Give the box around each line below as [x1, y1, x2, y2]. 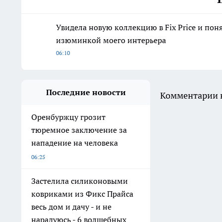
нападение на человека [31, 138, 118, 148]
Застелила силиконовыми [31, 176, 128, 186]
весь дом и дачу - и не [31, 202, 111, 212]
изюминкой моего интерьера [56, 35, 166, 46]
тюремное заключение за [31, 125, 127, 135]
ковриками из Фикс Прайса [31, 189, 133, 199]
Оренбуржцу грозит [31, 112, 106, 122]
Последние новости [46, 87, 126, 98]
